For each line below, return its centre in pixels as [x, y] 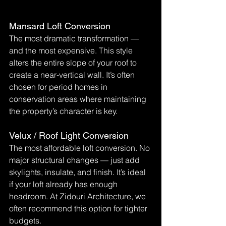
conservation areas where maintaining [79, 99]
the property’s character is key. [63, 111]
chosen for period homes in [59, 87]
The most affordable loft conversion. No [80, 148]
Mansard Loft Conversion [60, 26]
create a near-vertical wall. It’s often [73, 75]
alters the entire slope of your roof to [74, 63]
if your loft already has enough [64, 184]
